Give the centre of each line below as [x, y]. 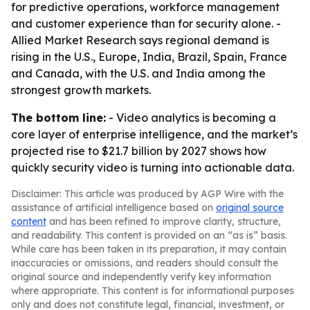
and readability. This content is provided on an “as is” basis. [149, 235]
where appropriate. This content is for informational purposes [153, 291]
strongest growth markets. [81, 90]
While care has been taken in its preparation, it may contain [149, 249]
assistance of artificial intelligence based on [113, 208]
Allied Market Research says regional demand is [140, 40]
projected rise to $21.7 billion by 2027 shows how [139, 151]
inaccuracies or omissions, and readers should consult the [145, 263]
